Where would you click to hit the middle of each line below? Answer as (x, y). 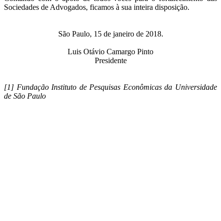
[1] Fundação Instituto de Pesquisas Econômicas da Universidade (110, 87)
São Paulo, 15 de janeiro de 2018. (110, 34)
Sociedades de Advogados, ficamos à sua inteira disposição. (97, 7)
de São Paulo (25, 96)
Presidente (110, 61)
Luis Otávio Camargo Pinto (110, 52)
